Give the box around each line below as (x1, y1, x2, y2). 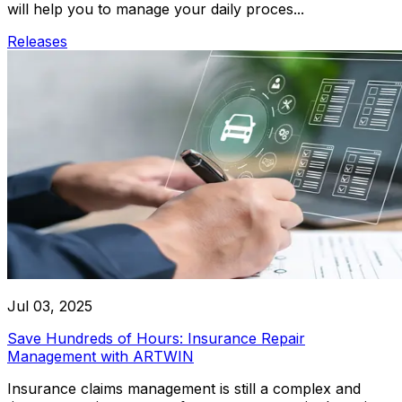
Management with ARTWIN (7, 346, 194, 365)
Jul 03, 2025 (7, 296, 92, 315)
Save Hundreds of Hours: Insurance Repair (7, 328, 305, 347)
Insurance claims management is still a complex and (7, 379, 361, 398)
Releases (7, 31, 67, 50)
